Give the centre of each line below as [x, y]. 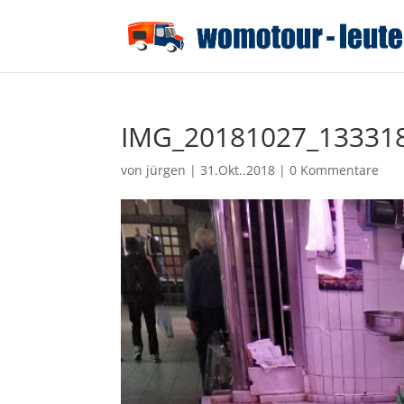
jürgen [166, 170]
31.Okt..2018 [238, 170]
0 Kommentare [335, 170]
